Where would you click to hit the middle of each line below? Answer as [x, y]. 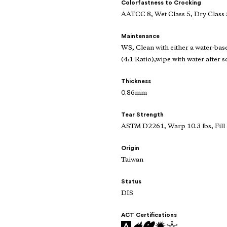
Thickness [136, 81]
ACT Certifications [149, 215]
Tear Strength [142, 115]
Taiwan [132, 160]
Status [131, 182]
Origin [130, 148]
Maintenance [140, 36]
